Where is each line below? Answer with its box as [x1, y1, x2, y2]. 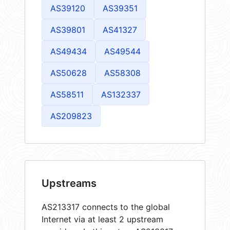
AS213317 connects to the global [42, 201, 170, 212]
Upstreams [42, 177, 97, 189]
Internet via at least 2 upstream [42, 214, 163, 224]
